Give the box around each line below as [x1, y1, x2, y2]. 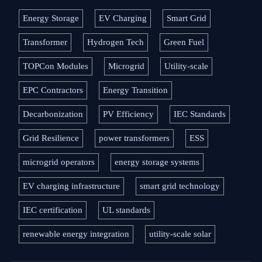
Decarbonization [23, 109, 84, 119]
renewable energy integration [23, 229, 130, 239]
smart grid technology [140, 181, 220, 191]
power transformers [99, 133, 170, 143]
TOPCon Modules [23, 61, 89, 71]
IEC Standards [174, 109, 226, 119]
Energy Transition [103, 85, 168, 95]
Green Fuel [164, 37, 205, 47]
